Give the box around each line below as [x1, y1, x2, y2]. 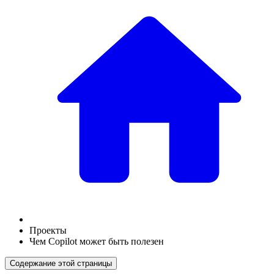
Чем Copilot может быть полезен [29, 236, 164, 246]
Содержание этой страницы [10, 259, 112, 268]
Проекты [29, 225, 67, 235]
